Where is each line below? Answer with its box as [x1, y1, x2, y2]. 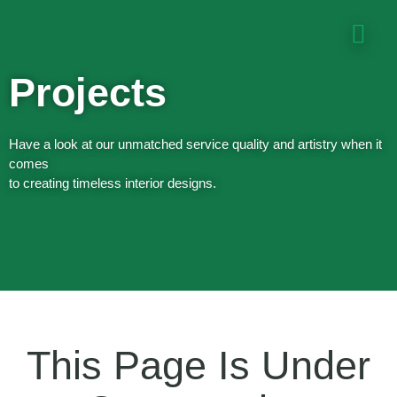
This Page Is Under [27, 343, 370, 388]
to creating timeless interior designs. [9, 175, 216, 191]
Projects [9, 70, 167, 115]
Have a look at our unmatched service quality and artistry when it [9, 136, 382, 152]
